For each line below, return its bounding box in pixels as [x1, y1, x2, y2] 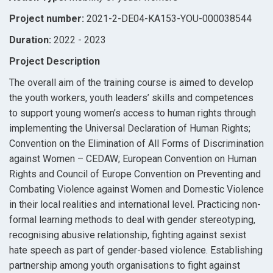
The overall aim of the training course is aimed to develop [9, 77, 253, 89]
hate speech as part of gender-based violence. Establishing [9, 244, 263, 257]
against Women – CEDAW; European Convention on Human [9, 153, 257, 165]
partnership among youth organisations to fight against [9, 260, 240, 272]
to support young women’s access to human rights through [9, 107, 256, 119]
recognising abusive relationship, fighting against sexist [9, 229, 246, 241]
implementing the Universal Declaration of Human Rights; [9, 122, 250, 135]
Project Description [9, 55, 100, 68]
